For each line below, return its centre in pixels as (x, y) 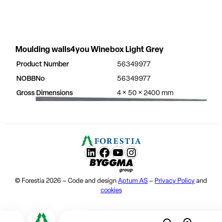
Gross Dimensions (44, 93)
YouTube (134, 152)
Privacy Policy (175, 181)
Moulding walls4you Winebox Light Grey (89, 50)
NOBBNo (30, 79)
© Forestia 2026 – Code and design (66, 181)
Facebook (123, 152)
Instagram (151, 152)
